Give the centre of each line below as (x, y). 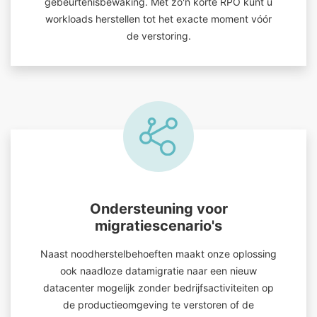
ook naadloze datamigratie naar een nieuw (158, 271)
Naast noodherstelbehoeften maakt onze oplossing (158, 254)
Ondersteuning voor (158, 209)
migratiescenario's (158, 226)
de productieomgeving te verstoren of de (158, 305)
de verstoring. (158, 36)
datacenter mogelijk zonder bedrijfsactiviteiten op (158, 288)
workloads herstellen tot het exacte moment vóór (158, 19)
